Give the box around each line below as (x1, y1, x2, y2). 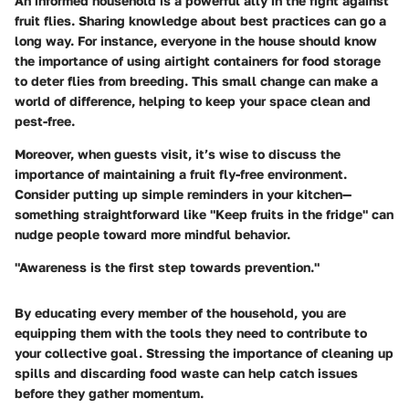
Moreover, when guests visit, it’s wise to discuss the (15, 145, 341, 162)
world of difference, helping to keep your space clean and (15, 92, 371, 109)
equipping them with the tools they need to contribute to (15, 324, 367, 341)
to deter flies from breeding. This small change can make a (15, 72, 378, 89)
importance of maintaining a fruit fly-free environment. (15, 165, 347, 182)
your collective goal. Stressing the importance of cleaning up (15, 344, 393, 361)
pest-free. (15, 112, 75, 129)
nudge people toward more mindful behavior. (15, 225, 290, 242)
